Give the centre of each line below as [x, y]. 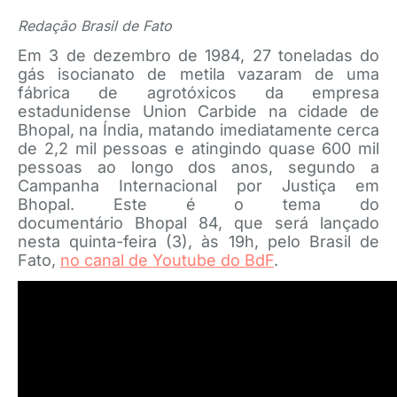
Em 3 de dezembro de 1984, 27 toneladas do [198, 55]
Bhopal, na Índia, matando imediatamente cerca [198, 130]
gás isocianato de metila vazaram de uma [198, 74]
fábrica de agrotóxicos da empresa [198, 93]
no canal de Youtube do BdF [167, 260]
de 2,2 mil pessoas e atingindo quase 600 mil [198, 148]
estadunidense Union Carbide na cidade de [198, 111]
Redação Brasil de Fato [97, 26]
